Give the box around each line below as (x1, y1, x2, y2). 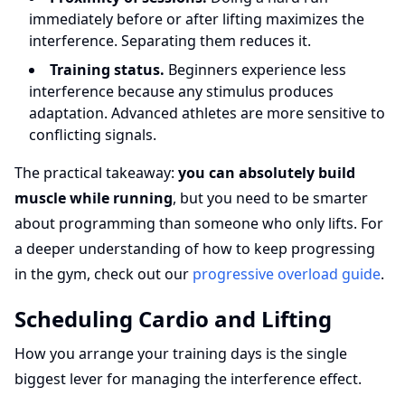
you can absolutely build (178, 163, 355, 183)
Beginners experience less (165, 60, 346, 80)
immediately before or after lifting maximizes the (29, 9, 364, 29)
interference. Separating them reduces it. (29, 31, 311, 51)
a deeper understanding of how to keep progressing (14, 239, 375, 259)
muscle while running (14, 188, 173, 208)
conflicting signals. (29, 125, 156, 145)
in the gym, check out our (14, 264, 193, 284)
